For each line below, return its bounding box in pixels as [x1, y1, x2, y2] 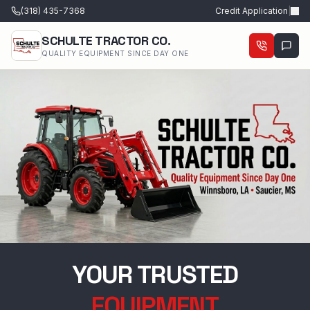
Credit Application [215, 6, 288, 16]
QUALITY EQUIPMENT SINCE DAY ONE [42, 48, 189, 57]
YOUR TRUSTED [71, 258, 239, 291]
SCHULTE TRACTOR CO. [42, 32, 171, 48]
